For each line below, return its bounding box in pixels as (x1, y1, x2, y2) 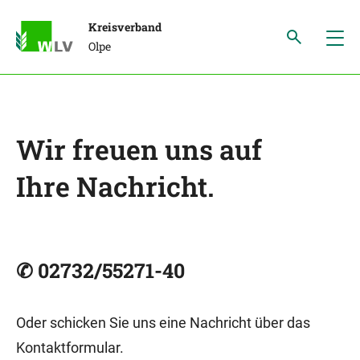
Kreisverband (88, 19, 162, 35)
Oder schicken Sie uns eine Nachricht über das (16, 314, 310, 331)
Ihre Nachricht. (16, 168, 215, 204)
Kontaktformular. (16, 339, 124, 356)
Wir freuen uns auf (16, 131, 262, 167)
